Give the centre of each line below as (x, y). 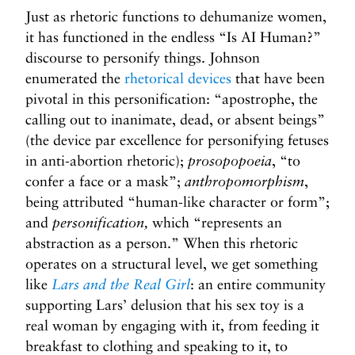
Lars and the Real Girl (121, 284)
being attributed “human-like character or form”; (177, 202)
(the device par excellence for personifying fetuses (177, 140)
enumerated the (75, 78)
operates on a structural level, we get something (172, 263)
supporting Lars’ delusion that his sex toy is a (165, 305)
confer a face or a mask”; (105, 181)
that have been (278, 78)
